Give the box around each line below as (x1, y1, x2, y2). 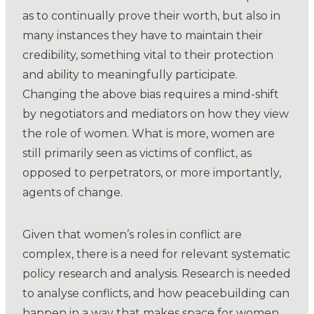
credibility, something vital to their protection (22, 48, 273, 62)
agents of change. (22, 186, 123, 200)
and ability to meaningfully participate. (22, 68, 238, 82)
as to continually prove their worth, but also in (22, 9, 280, 23)
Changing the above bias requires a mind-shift (22, 88, 279, 102)
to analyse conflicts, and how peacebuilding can (22, 287, 289, 301)
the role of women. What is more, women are (22, 127, 275, 141)
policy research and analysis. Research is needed (22, 267, 291, 281)
